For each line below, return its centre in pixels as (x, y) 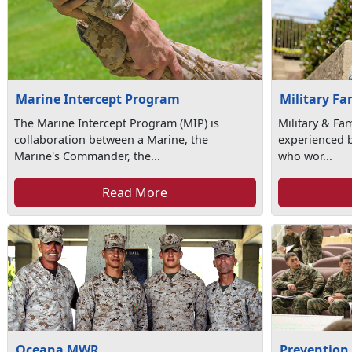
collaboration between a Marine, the (112, 139)
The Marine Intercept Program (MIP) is (117, 123)
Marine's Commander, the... (88, 156)
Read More (135, 192)
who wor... (306, 156)
